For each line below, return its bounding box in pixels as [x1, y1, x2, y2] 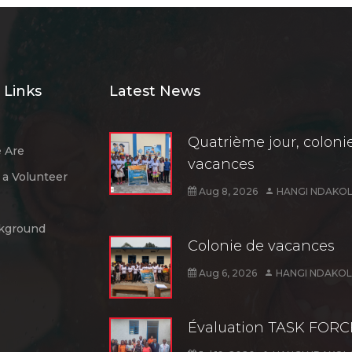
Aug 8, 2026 [196, 185, 258, 197]
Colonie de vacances [188, 236, 335, 255]
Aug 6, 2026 [196, 266, 257, 279]
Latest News [109, 82, 200, 100]
